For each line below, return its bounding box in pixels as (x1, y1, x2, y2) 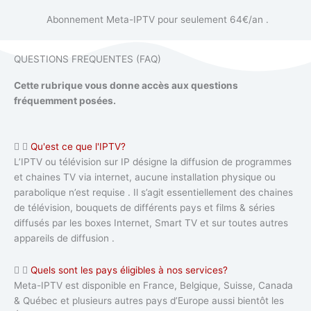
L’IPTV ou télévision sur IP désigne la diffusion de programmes (14, 155, 292, 167)
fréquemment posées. (14, 95, 116, 107)
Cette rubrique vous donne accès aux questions (14, 80, 240, 92)
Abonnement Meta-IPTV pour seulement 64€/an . (47, 14, 269, 26)
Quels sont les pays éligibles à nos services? (31, 264, 228, 276)
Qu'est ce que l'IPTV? (31, 140, 126, 152)
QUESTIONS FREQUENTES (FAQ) (14, 53, 161, 65)
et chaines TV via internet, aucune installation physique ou (14, 171, 276, 183)
